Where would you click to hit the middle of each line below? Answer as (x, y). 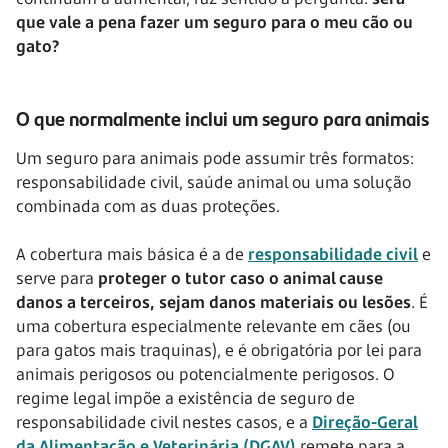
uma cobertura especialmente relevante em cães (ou (213, 326)
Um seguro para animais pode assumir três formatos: (215, 158)
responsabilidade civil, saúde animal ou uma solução (213, 182)
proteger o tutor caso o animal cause (240, 278)
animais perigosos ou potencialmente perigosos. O (205, 374)
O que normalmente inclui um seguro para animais (222, 118)
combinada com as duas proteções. (148, 206)
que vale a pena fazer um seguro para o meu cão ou (214, 22)
